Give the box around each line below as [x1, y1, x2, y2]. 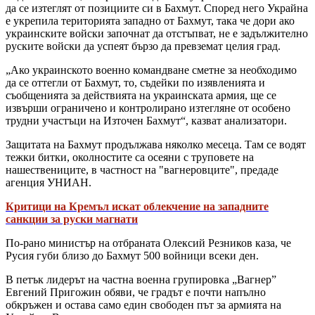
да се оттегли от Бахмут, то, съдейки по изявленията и [6, 76, 265, 89]
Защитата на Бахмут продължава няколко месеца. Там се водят [6, 138, 306, 150]
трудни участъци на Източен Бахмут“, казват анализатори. [6, 114, 287, 127]
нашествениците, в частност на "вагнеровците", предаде [6, 163, 278, 176]
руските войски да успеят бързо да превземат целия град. [6, 39, 281, 52]
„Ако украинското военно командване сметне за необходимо [6, 63, 297, 76]
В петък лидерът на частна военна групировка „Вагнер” [6, 273, 276, 285]
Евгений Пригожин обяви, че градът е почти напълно [6, 285, 266, 298]
